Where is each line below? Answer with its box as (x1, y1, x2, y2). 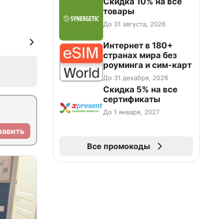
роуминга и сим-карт (103, 60, 192, 70)
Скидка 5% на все (103, 85, 177, 94)
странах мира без (103, 50, 177, 60)
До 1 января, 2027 (103, 108, 159, 116)
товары (103, 6, 134, 16)
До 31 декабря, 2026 (103, 74, 168, 82)
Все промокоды (87, 141, 150, 151)
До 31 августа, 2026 (103, 20, 166, 28)
